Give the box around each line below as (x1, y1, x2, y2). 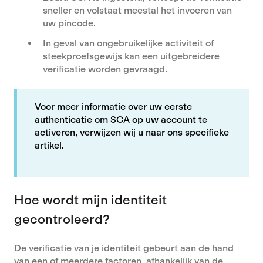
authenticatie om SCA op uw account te (35, 113, 207, 125)
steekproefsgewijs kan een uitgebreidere (43, 50, 220, 62)
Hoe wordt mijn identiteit (14, 191, 167, 208)
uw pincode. (43, 18, 96, 29)
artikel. (35, 139, 64, 151)
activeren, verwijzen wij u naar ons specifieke (35, 126, 229, 138)
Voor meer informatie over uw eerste (35, 100, 192, 112)
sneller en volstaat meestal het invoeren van (43, 5, 232, 16)
